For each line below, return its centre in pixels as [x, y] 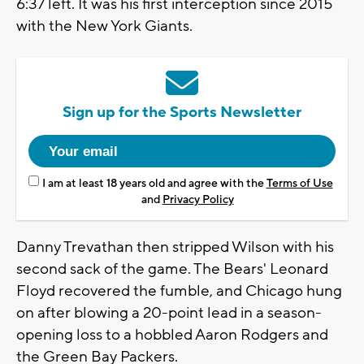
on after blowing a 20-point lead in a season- [169, 313]
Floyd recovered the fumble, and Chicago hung [179, 291]
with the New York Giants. [104, 26]
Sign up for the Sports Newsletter [182, 113]
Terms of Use [299, 184]
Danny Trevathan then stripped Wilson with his [175, 247]
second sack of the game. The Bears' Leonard [172, 269]
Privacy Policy [198, 200]
